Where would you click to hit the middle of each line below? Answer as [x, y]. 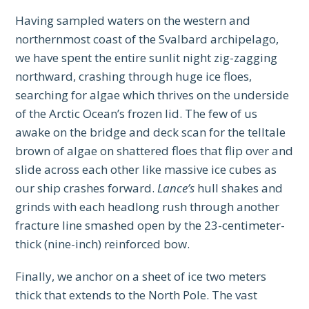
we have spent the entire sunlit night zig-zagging [147, 58]
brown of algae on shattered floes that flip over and [154, 151]
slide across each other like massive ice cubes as [146, 170]
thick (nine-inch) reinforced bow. [103, 244]
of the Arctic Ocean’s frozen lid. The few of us [137, 114]
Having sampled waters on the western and [133, 21]
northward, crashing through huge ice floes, [134, 77]
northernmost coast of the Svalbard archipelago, [147, 39]
